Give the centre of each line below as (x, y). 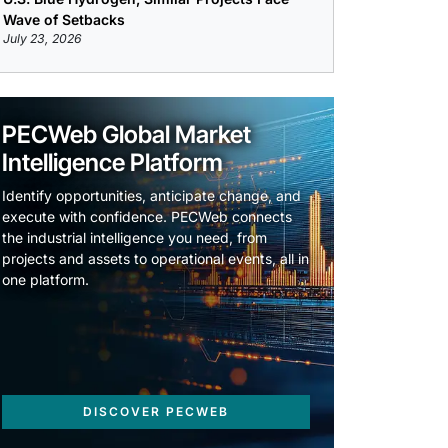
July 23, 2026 (42, 39)
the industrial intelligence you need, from (134, 238)
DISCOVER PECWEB (156, 412)
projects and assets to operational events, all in (155, 259)
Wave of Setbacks (64, 20)
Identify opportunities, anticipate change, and (151, 196)
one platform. (45, 280)
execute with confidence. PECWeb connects (147, 217)
